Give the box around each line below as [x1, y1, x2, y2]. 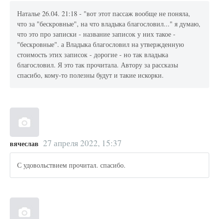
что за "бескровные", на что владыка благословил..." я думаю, [17, 19, 201, 29]
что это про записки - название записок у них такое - [17, 29, 176, 39]
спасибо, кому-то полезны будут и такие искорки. [17, 70, 164, 80]
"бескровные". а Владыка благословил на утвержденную [17, 40, 184, 49]
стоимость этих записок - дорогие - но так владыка [17, 50, 169, 60]
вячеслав [10, 138, 39, 149]
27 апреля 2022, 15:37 [43, 137, 122, 149]
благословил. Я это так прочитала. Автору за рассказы [17, 60, 178, 70]
